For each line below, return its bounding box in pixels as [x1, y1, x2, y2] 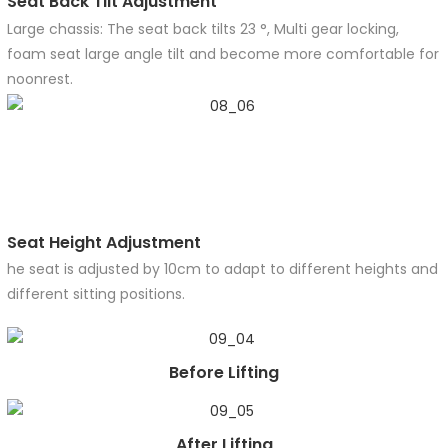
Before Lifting [169, 361, 279, 385]
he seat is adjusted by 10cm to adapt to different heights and [6, 259, 438, 280]
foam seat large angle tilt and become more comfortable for [6, 43, 439, 64]
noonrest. [6, 68, 73, 89]
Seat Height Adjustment [6, 230, 201, 254]
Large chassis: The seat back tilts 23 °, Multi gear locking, [6, 18, 399, 39]
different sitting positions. [6, 284, 185, 305]
